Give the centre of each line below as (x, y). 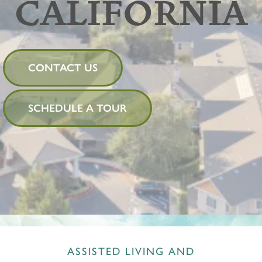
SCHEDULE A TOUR (77, 108)
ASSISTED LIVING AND (131, 251)
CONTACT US (63, 68)
